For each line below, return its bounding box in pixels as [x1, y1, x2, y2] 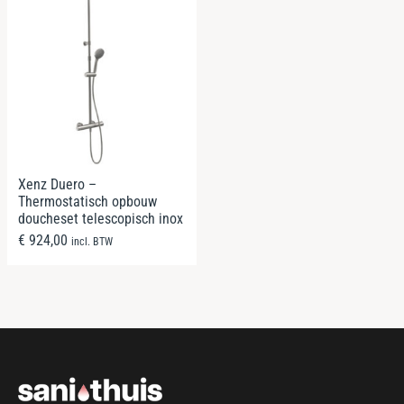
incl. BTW [71, 235, 113, 248]
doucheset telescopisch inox [18, 210, 183, 227]
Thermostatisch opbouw [18, 193, 157, 210]
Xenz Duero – [18, 176, 96, 193]
